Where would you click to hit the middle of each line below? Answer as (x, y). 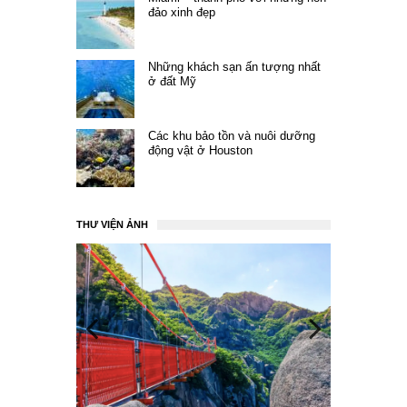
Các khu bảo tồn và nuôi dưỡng (232, 135)
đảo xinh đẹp (182, 12)
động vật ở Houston (200, 150)
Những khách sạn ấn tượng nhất (234, 66)
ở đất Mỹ (172, 81)
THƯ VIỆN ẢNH (112, 224)
